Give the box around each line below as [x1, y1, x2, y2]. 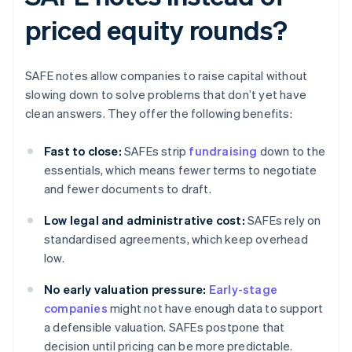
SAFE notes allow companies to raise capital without [25, 68, 308, 84]
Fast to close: [44, 143, 122, 159]
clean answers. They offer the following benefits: [25, 105, 292, 122]
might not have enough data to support [107, 300, 324, 317]
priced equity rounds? [25, 13, 288, 47]
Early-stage [208, 281, 278, 298]
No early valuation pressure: [44, 281, 207, 298]
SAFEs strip [121, 143, 189, 159]
